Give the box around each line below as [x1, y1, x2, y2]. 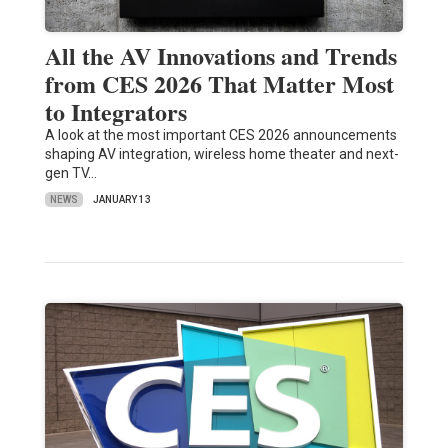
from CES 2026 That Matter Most [44, 66, 394, 102]
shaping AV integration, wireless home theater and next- [44, 146, 399, 163]
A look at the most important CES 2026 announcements [44, 127, 397, 144]
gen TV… [44, 165, 97, 182]
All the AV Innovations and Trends [44, 38, 397, 74]
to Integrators [44, 94, 187, 130]
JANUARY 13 [92, 194, 151, 206]
